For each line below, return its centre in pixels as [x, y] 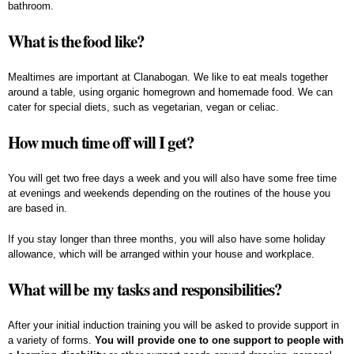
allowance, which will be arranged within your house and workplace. [161, 254]
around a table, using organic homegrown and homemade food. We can [170, 92]
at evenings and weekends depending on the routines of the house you [169, 193]
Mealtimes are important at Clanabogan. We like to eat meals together [168, 77]
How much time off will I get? [101, 142]
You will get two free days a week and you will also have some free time [172, 178]
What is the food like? [76, 41]
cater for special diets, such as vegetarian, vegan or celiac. [147, 107]
